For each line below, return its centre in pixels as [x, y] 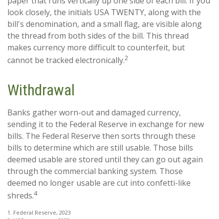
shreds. [21, 196]
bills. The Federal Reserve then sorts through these [101, 136]
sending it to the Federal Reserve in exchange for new [106, 124]
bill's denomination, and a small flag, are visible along [105, 24]
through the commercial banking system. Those [95, 171]
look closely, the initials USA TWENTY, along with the [104, 12]
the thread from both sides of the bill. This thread [98, 35]
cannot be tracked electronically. [66, 60]
